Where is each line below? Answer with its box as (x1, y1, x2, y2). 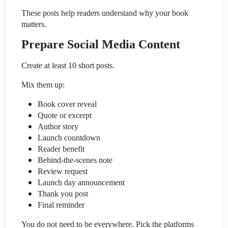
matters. (21, 19, 46, 28)
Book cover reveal (38, 99, 97, 108)
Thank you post (38, 189, 88, 198)
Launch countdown (38, 133, 100, 142)
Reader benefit (38, 144, 84, 153)
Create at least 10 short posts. (21, 61, 115, 70)
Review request (38, 166, 88, 176)
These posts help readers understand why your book (21, 8, 188, 17)
